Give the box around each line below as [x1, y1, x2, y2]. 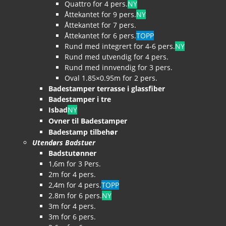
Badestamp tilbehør [48, 127, 118, 137]
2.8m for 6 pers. [48, 190, 102, 200]
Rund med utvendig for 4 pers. [65, 51, 168, 62]
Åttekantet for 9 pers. [65, 9, 136, 19]
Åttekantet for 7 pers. [65, 20, 136, 30]
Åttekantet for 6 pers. [65, 30, 136, 40]
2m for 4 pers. [48, 169, 96, 179]
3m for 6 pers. [48, 211, 96, 221]
